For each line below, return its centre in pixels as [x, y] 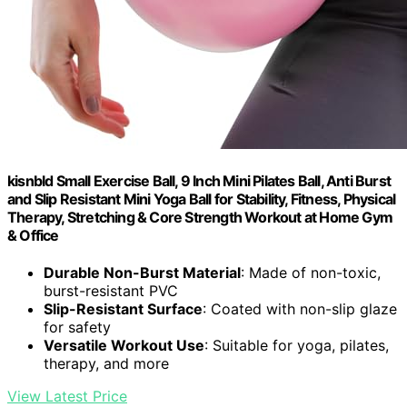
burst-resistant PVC [111, 291]
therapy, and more [106, 364]
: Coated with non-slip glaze [300, 309]
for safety [77, 328]
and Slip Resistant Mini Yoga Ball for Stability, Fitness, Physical [202, 199]
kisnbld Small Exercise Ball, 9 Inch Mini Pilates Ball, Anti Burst [199, 181]
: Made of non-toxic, [311, 273]
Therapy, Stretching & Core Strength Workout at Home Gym [200, 218]
